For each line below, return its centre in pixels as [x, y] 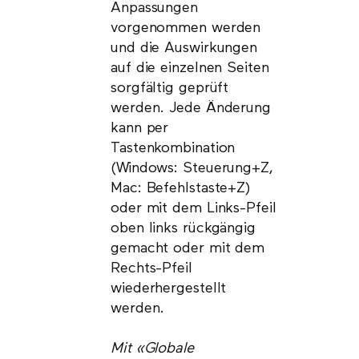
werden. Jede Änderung [191, 109]
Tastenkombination [173, 149]
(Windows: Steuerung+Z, [192, 169]
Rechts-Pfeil [151, 269]
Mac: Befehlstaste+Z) [181, 189]
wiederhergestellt [169, 289]
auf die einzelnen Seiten [190, 69]
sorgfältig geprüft [170, 89]
